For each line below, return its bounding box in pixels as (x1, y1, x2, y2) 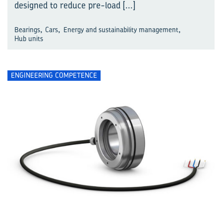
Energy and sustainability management (63, 24, 178, 34)
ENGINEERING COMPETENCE (11, 70, 97, 80)
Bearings (14, 24, 40, 34)
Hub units (14, 33, 43, 43)
